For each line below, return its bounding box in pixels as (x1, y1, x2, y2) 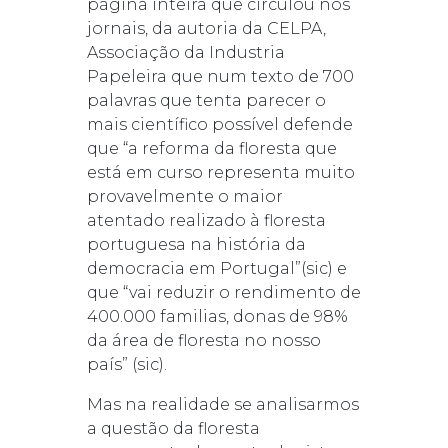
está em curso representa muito (86, 162, 355, 182)
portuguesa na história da (86, 234, 306, 254)
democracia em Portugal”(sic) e (86, 258, 347, 278)
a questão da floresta (86, 418, 260, 438)
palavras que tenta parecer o (86, 90, 326, 110)
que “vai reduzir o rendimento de (86, 282, 361, 302)
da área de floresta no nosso (86, 330, 321, 350)
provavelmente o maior (86, 186, 283, 206)
